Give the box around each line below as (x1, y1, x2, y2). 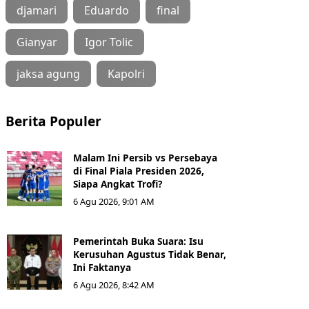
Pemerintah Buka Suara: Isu (73, 235, 203, 248)
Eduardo (84, 3, 129, 18)
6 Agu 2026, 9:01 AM (73, 195, 154, 208)
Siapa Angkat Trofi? (73, 177, 162, 190)
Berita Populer (6, 112, 101, 130)
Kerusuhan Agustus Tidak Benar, (73, 248, 226, 261)
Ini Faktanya (73, 261, 131, 274)
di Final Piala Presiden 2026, (73, 164, 204, 177)
